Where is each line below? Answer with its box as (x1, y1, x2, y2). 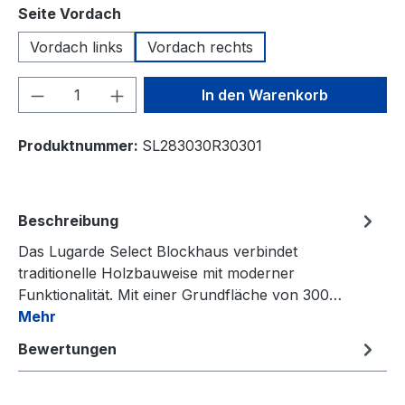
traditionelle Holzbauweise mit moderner (18, 263, 295, 282)
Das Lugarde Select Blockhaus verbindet (18, 241, 297, 260)
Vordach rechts (147, 37, 253, 56)
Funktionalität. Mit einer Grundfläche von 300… (18, 285, 342, 304)
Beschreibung (18, 211, 118, 230)
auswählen (120, 3, 202, 22)
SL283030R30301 (142, 136, 262, 155)
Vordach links (30, 37, 123, 56)
